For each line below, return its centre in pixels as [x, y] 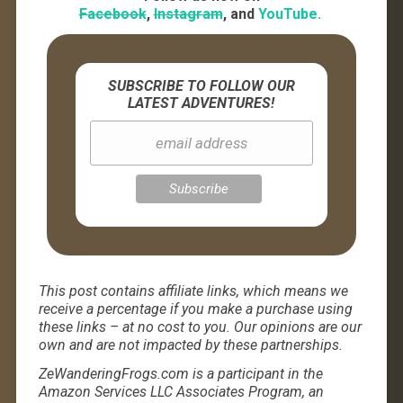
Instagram [188, 13]
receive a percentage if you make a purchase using [195, 309]
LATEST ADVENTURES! [201, 103]
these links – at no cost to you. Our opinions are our [200, 327]
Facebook [112, 13]
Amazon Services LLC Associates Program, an [181, 391]
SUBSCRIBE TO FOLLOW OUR [201, 85]
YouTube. [289, 13]
